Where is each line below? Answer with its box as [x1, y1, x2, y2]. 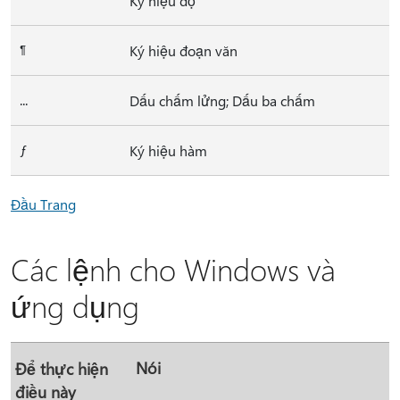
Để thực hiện [15, 358, 108, 379]
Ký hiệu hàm [129, 141, 207, 160]
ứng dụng [11, 286, 139, 325]
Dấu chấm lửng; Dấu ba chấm [129, 91, 315, 110]
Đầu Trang [11, 195, 76, 213]
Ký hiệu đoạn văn [129, 41, 237, 60]
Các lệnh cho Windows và [11, 249, 336, 288]
